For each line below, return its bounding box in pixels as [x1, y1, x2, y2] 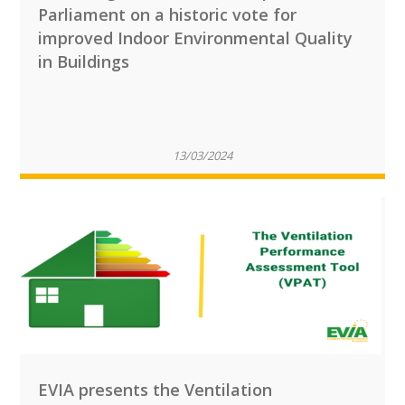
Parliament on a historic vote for [38, 4, 297, 25]
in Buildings [38, 51, 130, 72]
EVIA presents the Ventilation [38, 379, 273, 400]
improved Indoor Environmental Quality [38, 27, 353, 49]
